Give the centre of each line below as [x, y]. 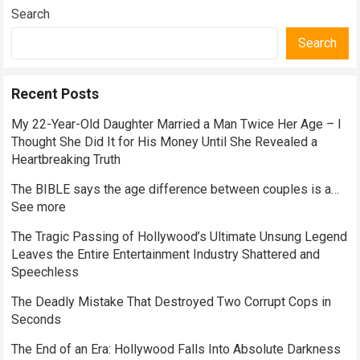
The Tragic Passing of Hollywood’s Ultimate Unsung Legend [180, 237]
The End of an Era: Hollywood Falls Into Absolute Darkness [176, 349]
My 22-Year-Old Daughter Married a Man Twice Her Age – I [177, 124]
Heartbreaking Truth [66, 160]
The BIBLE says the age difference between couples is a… [176, 189]
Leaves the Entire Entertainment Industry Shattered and [166, 254]
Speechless [45, 272]
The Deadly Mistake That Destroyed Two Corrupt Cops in [172, 302]
